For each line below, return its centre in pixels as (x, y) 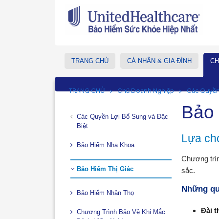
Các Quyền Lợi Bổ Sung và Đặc (122, 116)
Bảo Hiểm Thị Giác (105, 169)
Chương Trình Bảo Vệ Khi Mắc (121, 212)
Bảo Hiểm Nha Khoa (106, 145)
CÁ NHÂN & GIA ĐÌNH (159, 61)
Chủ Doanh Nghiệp (145, 90)
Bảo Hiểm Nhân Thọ (105, 193)
